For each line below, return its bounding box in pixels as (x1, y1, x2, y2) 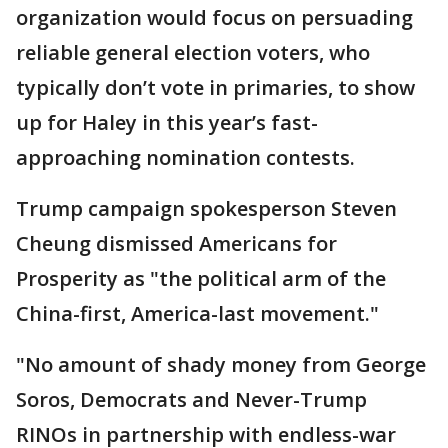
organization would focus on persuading (16, 4, 413, 32)
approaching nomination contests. (16, 144, 355, 172)
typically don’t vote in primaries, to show (16, 74, 415, 102)
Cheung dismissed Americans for (16, 230, 337, 258)
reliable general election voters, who (16, 39, 370, 67)
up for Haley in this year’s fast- (16, 109, 318, 137)
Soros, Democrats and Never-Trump (16, 386, 367, 414)
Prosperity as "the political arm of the (16, 265, 386, 293)
